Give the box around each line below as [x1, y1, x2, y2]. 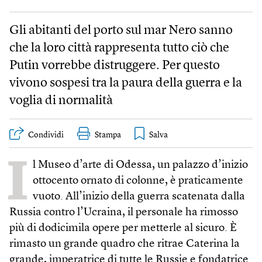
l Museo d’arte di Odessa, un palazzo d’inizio [33, 159, 248, 171]
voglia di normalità [9, 94, 113, 107]
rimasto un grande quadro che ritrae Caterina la [9, 238, 240, 250]
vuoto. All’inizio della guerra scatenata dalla [33, 191, 245, 202]
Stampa [95, 130, 121, 139]
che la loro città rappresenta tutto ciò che [9, 42, 229, 54]
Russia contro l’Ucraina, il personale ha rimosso [9, 206, 238, 218]
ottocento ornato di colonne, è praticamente [33, 175, 243, 187]
